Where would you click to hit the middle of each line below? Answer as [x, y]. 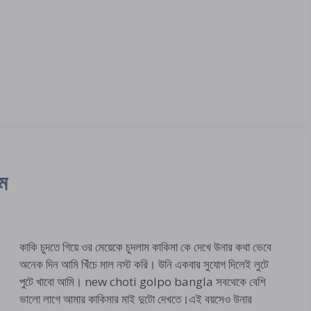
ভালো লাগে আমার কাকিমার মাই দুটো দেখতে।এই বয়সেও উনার [136, 299]
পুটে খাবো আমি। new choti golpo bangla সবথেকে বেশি [143, 282]
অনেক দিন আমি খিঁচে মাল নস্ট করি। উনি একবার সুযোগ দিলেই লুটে [144, 264]
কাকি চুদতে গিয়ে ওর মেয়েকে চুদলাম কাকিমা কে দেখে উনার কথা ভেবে [145, 247]
